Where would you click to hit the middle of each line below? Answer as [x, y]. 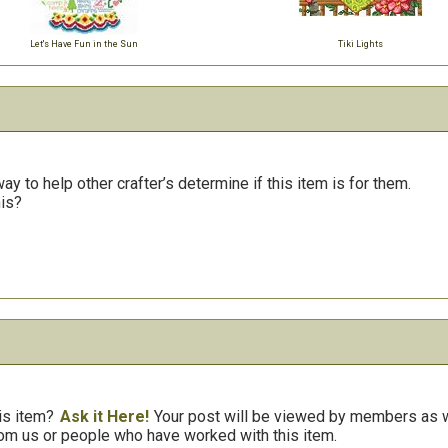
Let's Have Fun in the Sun [84, 44]
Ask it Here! [104, 416]
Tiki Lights [360, 44]
